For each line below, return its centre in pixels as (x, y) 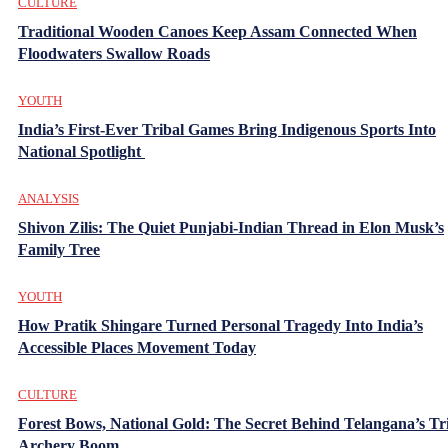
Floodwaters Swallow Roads (114, 53)
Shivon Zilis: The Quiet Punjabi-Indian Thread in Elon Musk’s (231, 227)
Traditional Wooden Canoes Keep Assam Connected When (217, 31)
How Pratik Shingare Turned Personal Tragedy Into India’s (220, 325)
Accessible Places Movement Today (137, 347)
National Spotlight (81, 151)
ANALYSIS (48, 198)
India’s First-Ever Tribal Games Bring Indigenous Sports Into (227, 129)
